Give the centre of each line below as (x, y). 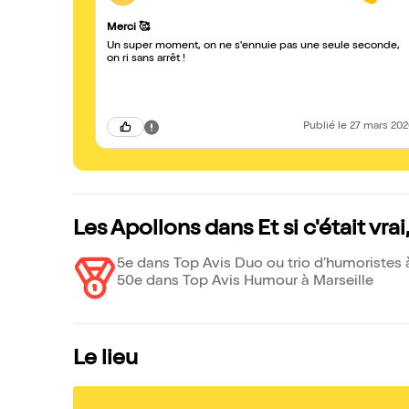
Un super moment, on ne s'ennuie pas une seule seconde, (253, 47)
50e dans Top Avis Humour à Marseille (245, 282)
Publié (320, 127)
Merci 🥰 (128, 28)
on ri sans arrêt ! (146, 59)
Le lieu (105, 360)
